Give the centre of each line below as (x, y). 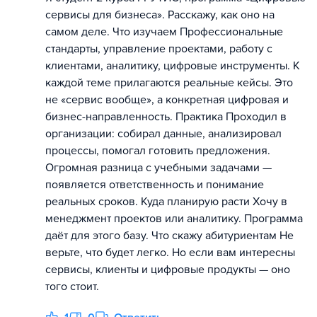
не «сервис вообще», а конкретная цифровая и (167, 100)
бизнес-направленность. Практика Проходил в (166, 117)
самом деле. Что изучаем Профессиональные (164, 32)
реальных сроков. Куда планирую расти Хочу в (166, 202)
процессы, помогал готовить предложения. (158, 151)
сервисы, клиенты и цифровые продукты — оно (168, 270)
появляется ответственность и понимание (155, 185)
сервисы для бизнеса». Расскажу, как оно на (160, 15)
